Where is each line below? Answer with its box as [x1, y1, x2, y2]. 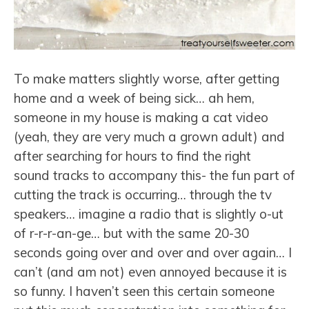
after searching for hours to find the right [14, 148, 251, 165]
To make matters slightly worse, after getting [14, 70, 279, 88]
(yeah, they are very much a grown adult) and [14, 128, 285, 146]
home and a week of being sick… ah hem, [14, 90, 255, 107]
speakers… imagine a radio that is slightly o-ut [14, 206, 283, 223]
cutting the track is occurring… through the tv [14, 186, 272, 203]
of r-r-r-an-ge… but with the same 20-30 [14, 225, 249, 242]
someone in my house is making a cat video [14, 109, 268, 126]
